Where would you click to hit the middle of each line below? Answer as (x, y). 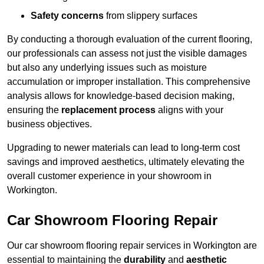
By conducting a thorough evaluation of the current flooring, (130, 39)
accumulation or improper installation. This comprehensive (129, 82)
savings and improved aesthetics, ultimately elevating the (126, 162)
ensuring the (34, 110)
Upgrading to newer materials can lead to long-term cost (123, 148)
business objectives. (49, 124)
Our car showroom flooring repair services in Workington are (132, 246)
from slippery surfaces (151, 16)
